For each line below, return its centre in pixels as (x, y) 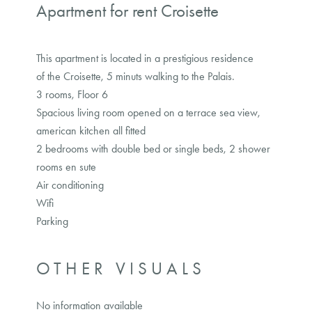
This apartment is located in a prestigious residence (145, 58)
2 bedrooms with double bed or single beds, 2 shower (153, 149)
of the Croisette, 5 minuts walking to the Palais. (135, 76)
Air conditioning (70, 185)
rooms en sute (66, 167)
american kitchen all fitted (91, 131)
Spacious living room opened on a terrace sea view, (148, 112)
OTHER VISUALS (121, 268)
